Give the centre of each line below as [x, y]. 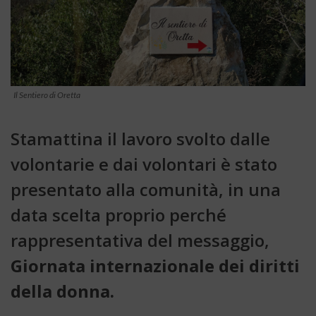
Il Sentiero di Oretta [47, 95]
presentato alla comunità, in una [146, 190]
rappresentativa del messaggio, [140, 241]
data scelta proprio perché [119, 215]
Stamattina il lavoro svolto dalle [140, 139]
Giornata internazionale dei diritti [155, 266]
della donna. [62, 291]
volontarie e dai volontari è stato [144, 164]
